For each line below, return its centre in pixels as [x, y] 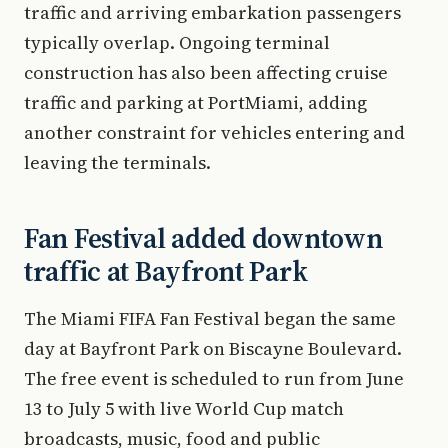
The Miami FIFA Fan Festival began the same [210, 318]
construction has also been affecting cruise [206, 72]
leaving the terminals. [117, 162]
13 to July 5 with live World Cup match [184, 408]
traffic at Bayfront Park [166, 271]
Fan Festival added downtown [203, 238]
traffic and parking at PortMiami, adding [195, 102]
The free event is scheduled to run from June [214, 378]
